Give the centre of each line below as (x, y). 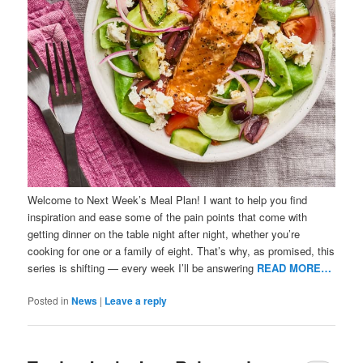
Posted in (49, 301)
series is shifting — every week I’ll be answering (143, 268)
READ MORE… (295, 268)
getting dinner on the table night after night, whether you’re (164, 234)
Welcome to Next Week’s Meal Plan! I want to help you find (168, 200)
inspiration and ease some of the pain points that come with (168, 217)
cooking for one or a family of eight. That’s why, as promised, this (181, 251)
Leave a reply (136, 301)
